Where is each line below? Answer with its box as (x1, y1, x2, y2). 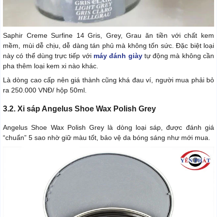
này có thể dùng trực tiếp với (3, 51, 93, 60)
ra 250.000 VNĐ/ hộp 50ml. (3, 86, 87, 94)
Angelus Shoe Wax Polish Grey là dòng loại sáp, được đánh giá (3, 123, 214, 131)
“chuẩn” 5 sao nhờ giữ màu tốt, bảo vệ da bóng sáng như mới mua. (3, 133, 210, 141)
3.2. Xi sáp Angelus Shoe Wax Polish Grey (3, 104, 156, 113)
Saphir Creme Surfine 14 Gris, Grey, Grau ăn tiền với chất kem (3, 31, 214, 39)
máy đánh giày (93, 51, 142, 60)
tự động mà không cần (142, 51, 215, 60)
